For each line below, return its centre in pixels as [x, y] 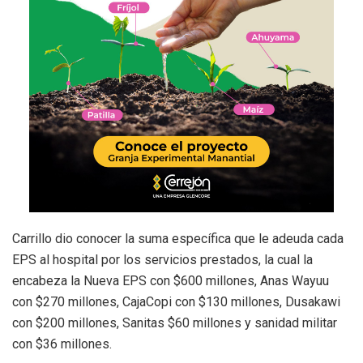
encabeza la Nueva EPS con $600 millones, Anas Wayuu [171, 280]
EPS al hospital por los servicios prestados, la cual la [162, 259]
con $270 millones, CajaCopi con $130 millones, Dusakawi [176, 301]
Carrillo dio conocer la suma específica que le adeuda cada [178, 238]
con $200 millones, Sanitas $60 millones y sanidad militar [175, 322]
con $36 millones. [62, 344]
